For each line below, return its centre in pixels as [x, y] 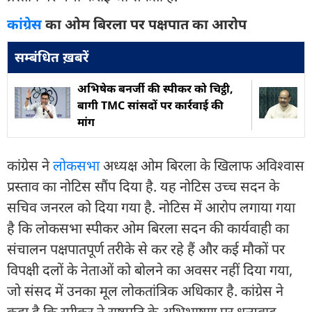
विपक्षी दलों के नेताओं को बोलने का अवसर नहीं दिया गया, [150, 270]
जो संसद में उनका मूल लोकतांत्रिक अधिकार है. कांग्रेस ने [145, 290]
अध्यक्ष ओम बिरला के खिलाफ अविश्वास [202, 165]
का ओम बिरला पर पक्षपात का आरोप [144, 24]
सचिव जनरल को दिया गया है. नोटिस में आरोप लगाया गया [151, 207]
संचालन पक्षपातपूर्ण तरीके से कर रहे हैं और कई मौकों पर [146, 249]
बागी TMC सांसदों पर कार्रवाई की [150, 105]
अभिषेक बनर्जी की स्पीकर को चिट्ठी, [155, 88]
